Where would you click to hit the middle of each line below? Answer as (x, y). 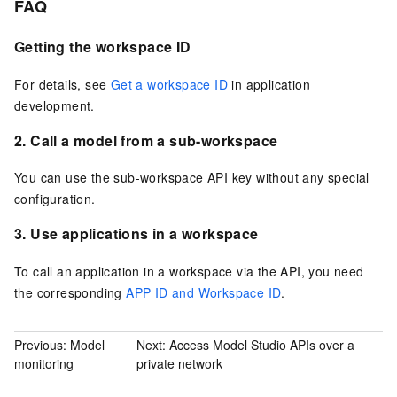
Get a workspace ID (169, 84)
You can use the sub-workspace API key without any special (192, 178)
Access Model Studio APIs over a (262, 345)
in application (269, 84)
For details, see (62, 84)
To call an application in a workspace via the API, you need (189, 271)
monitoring (44, 364)
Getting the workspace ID (103, 46)
